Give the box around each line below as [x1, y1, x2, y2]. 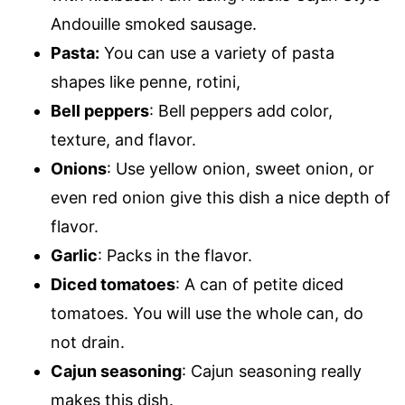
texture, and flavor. [51, 130, 196, 149]
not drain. [51, 333, 125, 352]
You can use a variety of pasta [99, 43, 334, 62]
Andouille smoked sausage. [51, 14, 257, 33]
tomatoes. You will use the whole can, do [51, 304, 363, 323]
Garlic [51, 246, 98, 265]
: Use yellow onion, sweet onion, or [107, 159, 374, 178]
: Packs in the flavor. [98, 246, 252, 265]
